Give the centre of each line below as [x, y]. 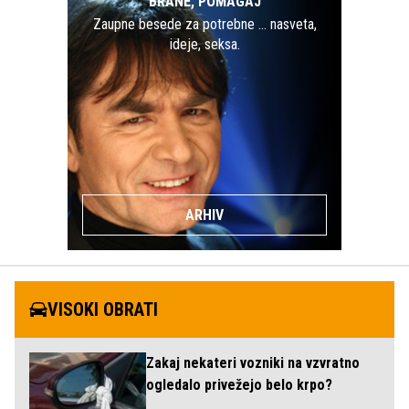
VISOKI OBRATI [103, 309]
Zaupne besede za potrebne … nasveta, [204, 24]
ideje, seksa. [204, 44]
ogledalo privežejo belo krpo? [239, 384]
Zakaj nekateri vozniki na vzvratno [253, 362]
